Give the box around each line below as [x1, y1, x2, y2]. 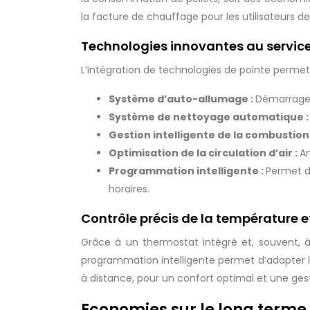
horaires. [109, 182, 149, 196]
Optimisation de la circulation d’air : [109, 146, 300, 160]
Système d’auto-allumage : [109, 92, 255, 106]
